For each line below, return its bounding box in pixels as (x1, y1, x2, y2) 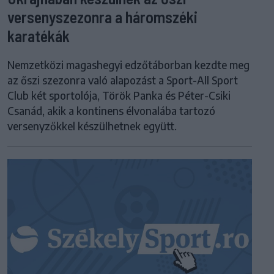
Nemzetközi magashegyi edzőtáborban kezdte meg (7, 57, 250, 72)
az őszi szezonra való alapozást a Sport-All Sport (7, 73, 238, 87)
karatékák (7, 26, 70, 45)
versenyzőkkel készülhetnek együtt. (7, 119, 177, 133)
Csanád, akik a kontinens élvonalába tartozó (7, 103, 215, 117)
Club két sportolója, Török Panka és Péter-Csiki (7, 88, 231, 102)
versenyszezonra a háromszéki (7, 7, 198, 26)
